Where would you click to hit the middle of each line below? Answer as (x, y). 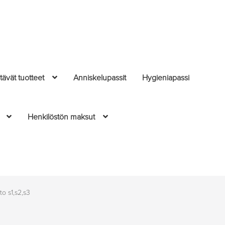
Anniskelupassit (100, 78)
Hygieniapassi (166, 78)
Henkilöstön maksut (62, 117)
